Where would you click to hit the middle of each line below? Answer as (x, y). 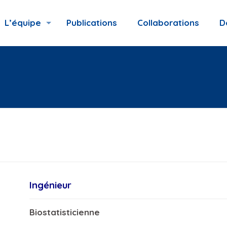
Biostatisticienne (64, 212)
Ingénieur (50, 185)
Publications (92, 23)
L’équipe (23, 23)
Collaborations (168, 23)
